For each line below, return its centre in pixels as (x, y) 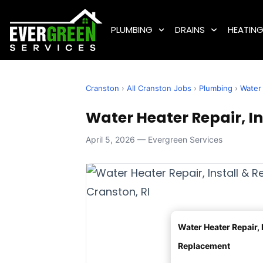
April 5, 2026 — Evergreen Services (154, 140)
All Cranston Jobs (159, 88)
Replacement (204, 246)
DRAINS (190, 30)
